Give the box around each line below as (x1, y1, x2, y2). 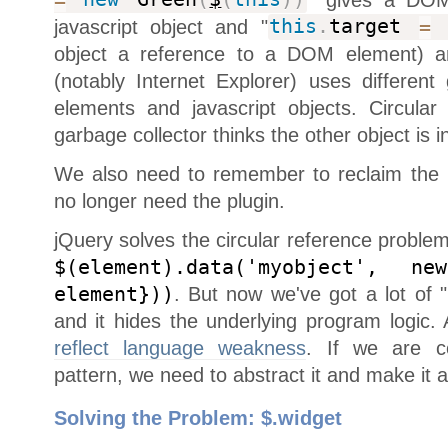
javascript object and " (53, 15, 268, 38)
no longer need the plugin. (53, 189, 285, 212)
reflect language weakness (53, 336, 307, 359)
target (328, 15, 420, 39)
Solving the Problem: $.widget (53, 406, 342, 429)
